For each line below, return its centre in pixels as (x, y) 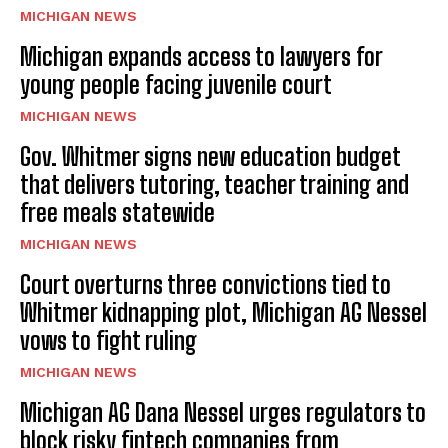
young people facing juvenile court (176, 85)
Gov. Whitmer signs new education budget (210, 157)
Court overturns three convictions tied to (205, 285)
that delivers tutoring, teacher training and (214, 185)
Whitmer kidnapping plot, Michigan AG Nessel (223, 313)
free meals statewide (117, 213)
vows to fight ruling (108, 341)
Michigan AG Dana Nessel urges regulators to (223, 413)
